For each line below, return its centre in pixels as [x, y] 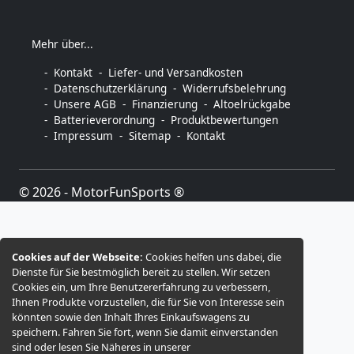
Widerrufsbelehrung [234, 88]
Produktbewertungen [224, 119]
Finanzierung [165, 104]
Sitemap [150, 135]
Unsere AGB [85, 104]
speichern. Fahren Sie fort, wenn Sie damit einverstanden [145, 332]
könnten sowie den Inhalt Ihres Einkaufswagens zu [131, 317]
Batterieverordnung [104, 119]
